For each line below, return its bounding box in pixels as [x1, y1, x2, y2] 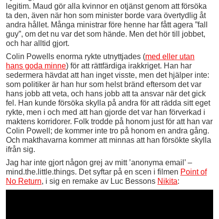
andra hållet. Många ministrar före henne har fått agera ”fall [6, 20, 208, 29]
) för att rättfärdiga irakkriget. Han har [66, 61, 192, 70]
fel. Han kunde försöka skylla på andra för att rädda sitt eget [6, 98, 210, 107]
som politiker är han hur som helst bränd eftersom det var [6, 80, 201, 88]
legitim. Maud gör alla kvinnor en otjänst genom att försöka [6, 1, 207, 10]
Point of [180, 167, 207, 176]
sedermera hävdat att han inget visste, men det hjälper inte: [6, 70, 209, 79]
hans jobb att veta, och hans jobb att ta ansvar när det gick [6, 89, 206, 98]
